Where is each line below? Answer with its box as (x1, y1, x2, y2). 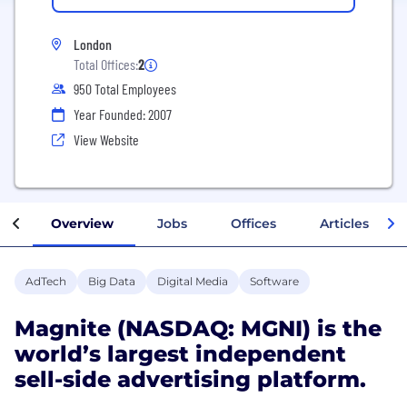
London (74, 35, 112, 53)
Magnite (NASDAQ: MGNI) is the (15, 314, 382, 342)
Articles (320, 214, 369, 232)
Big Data (88, 273, 135, 288)
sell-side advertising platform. (15, 365, 366, 392)
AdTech (25, 273, 66, 288)
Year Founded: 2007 (74, 105, 172, 123)
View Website (74, 131, 139, 148)
